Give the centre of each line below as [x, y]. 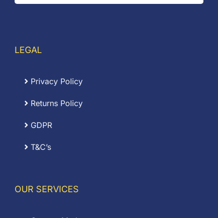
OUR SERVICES [47, 189]
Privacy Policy [55, 82]
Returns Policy [55, 103]
